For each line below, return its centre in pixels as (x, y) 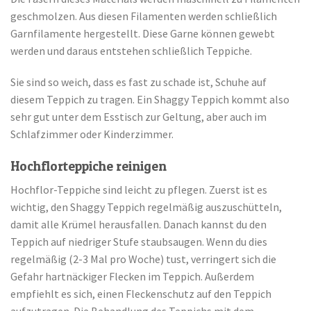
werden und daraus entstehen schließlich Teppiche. (131, 50)
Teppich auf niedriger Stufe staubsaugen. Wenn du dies (139, 241)
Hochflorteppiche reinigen (89, 166)
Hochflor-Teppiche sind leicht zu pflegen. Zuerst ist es (139, 189)
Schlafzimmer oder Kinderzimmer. (92, 134)
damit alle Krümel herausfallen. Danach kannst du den (138, 224)
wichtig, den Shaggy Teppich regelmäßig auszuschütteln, (146, 207)
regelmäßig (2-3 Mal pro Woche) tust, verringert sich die (143, 259)
